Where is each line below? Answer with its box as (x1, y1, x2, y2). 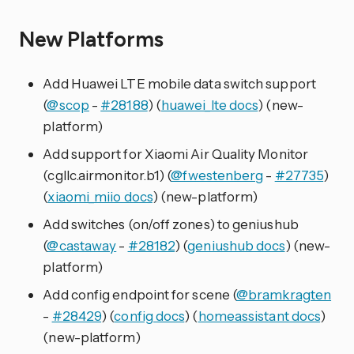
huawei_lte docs (160, 96, 258, 113)
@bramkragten (236, 285, 332, 303)
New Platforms (19, 27, 169, 53)
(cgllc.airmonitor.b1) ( (43, 166, 171, 183)
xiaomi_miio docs (47, 187, 153, 205)
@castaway (47, 236, 117, 254)
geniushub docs (187, 236, 285, 254)
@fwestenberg (171, 166, 264, 183)
